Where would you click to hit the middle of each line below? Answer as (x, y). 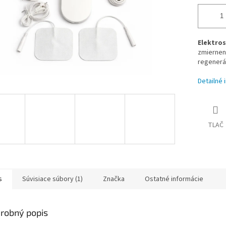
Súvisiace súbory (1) (52, 179)
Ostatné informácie (174, 179)
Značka (114, 179)
